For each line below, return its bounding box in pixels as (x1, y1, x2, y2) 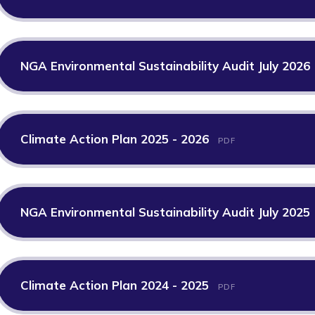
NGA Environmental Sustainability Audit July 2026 (20, 58, 314, 73)
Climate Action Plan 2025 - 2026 (20, 131, 212, 146)
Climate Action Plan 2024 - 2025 (20, 277, 212, 292)
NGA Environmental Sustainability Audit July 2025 (20, 204, 314, 219)
